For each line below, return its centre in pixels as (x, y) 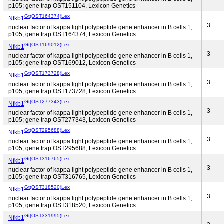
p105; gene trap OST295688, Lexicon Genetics (72, 148)
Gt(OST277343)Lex (47, 101)
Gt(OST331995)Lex (47, 215)
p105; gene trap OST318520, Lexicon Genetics (72, 205)
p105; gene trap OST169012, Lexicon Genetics (72, 63)
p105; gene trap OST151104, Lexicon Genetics (72, 6)
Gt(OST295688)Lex (47, 130)
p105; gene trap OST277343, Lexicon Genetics (72, 120)
